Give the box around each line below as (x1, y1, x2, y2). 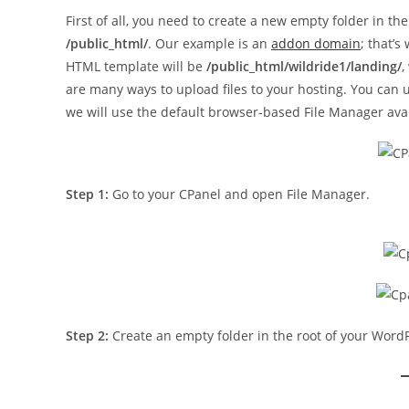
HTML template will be (66, 58, 206, 75)
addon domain (271, 35, 361, 52)
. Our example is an (148, 35, 271, 52)
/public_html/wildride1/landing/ (206, 58, 402, 75)
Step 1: (66, 185, 109, 203)
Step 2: (66, 327, 109, 344)
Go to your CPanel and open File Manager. (109, 185, 370, 203)
